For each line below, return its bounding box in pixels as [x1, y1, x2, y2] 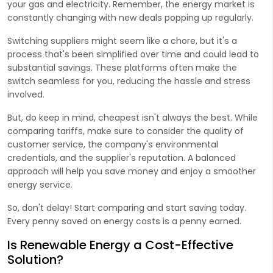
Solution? [7, 250, 63, 268]
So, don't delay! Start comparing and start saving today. [7, 201, 246, 214]
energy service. [7, 178, 73, 191]
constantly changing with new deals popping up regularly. [7, 11, 253, 24]
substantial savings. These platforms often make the [7, 61, 237, 74]
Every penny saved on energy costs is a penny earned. [7, 214, 241, 227]
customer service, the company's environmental [7, 138, 218, 151]
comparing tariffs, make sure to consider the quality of [7, 124, 244, 137]
